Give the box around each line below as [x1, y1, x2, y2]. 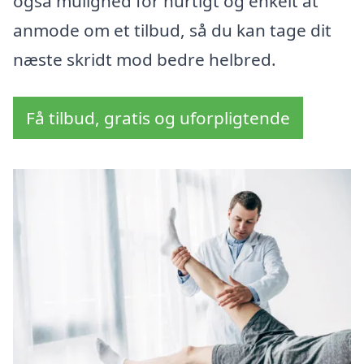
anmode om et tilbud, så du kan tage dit [13, 19, 331, 42]
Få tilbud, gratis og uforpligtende [26, 106, 290, 130]
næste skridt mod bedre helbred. [13, 48, 276, 71]
